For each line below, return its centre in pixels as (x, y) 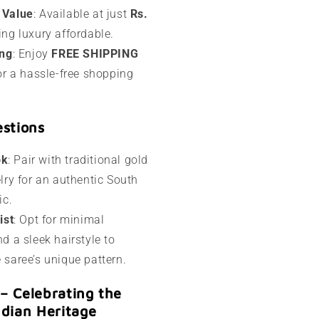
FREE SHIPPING (95, 54)
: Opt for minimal (59, 219)
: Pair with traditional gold (78, 159)
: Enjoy (32, 54)
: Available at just (82, 14)
